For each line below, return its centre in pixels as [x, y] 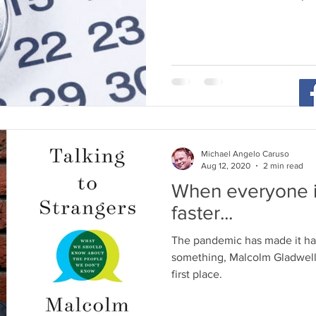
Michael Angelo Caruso [245, 154]
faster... [202, 213]
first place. [197, 274]
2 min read [283, 165]
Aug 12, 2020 [226, 165]
